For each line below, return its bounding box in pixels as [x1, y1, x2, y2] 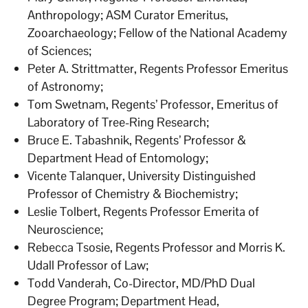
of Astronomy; [27, 78, 104, 94]
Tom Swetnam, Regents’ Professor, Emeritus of [27, 96, 279, 112]
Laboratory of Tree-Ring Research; [27, 113, 210, 130]
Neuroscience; [27, 221, 104, 237]
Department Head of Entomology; [27, 149, 209, 166]
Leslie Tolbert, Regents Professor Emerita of [27, 203, 260, 219]
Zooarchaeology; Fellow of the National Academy [27, 24, 288, 41]
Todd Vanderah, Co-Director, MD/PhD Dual [27, 274, 256, 291]
